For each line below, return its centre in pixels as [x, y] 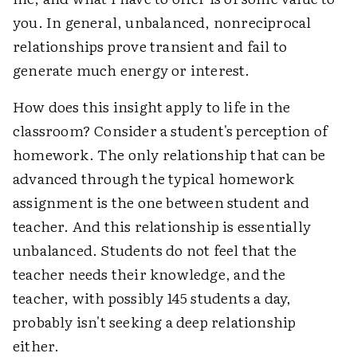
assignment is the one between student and [161, 202]
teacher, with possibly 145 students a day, [152, 298]
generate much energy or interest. [131, 70]
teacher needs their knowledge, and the [149, 274]
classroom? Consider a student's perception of [171, 131]
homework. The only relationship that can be [169, 155]
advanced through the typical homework [154, 178]
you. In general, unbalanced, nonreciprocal [162, 22]
